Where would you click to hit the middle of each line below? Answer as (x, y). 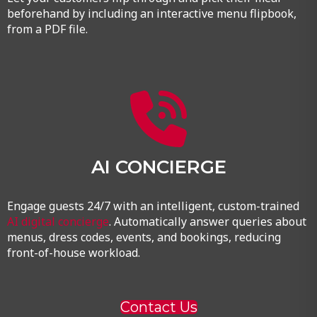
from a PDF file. (47, 29)
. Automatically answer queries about (207, 222)
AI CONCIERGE (158, 167)
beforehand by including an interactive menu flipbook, (151, 13)
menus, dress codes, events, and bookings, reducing (144, 237)
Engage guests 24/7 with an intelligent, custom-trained (153, 206)
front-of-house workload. (73, 253)
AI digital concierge (58, 222)
